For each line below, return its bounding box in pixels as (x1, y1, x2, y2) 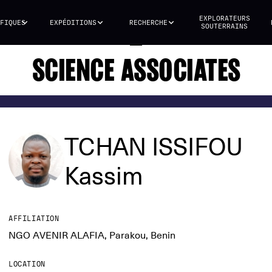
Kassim (64, 161, 143, 190)
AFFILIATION (8, 214, 59, 223)
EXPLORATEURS (199, 15, 250, 22)
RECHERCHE (129, 18, 168, 27)
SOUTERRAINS (201, 22, 248, 30)
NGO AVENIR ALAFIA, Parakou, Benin (8, 229, 175, 242)
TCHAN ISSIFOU (64, 132, 243, 161)
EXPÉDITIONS (50, 18, 97, 27)
